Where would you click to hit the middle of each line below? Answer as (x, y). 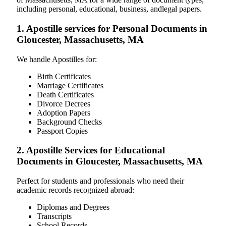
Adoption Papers (64, 112)
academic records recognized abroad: (75, 190)
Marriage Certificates (70, 85)
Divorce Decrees (64, 103)
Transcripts (54, 216)
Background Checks (69, 122)
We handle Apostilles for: (57, 59)
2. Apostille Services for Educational (91, 150)
